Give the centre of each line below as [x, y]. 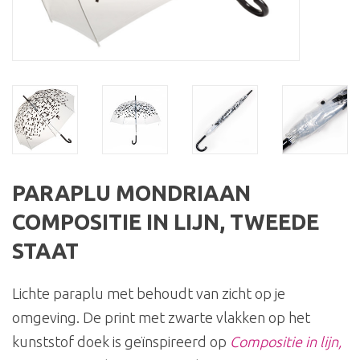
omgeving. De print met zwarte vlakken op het [161, 318]
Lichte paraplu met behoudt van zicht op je [149, 294]
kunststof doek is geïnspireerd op [121, 342]
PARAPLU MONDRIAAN [131, 193]
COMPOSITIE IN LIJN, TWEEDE [166, 222]
